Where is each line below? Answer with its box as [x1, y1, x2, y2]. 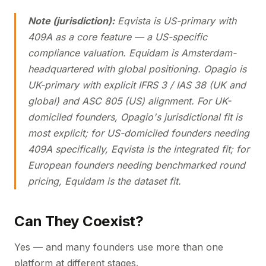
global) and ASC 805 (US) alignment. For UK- [28, 95, 231, 107]
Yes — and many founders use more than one [14, 241, 223, 253]
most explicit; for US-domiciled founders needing [28, 127, 249, 139]
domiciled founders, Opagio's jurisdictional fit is [28, 111, 242, 123]
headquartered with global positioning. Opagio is [28, 63, 246, 75]
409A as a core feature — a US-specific [28, 31, 207, 43]
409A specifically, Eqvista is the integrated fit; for [28, 143, 249, 155]
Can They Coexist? [14, 213, 144, 230]
